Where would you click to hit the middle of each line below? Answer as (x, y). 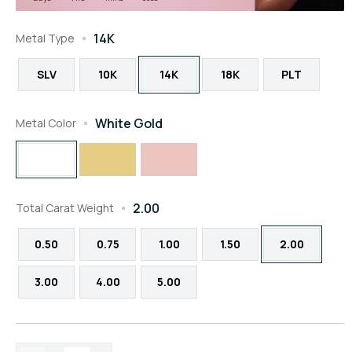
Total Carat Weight (65, 208)
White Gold (129, 123)
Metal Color (46, 123)
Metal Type (45, 38)
